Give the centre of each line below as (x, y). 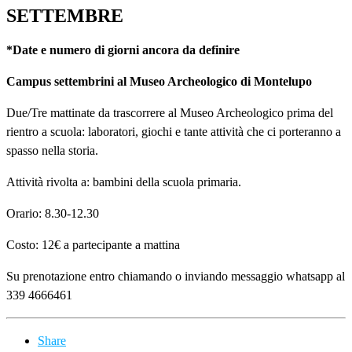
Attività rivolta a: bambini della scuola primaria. (124, 182)
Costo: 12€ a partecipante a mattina (93, 245)
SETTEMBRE (65, 16)
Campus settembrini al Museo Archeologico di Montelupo (159, 82)
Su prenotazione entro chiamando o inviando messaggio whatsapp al (176, 277)
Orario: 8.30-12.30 (53, 214)
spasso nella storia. (52, 151)
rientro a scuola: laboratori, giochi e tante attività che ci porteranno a (174, 132)
